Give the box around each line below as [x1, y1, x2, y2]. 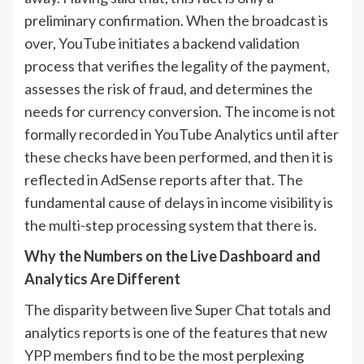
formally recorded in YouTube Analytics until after [24, 125, 339, 144]
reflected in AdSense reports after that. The [24, 171, 303, 189]
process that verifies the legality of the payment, [24, 57, 330, 76]
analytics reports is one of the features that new [24, 323, 327, 342]
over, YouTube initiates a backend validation [24, 34, 300, 53]
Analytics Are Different [24, 270, 180, 288]
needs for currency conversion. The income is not [24, 102, 336, 121]
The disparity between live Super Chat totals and [24, 301, 331, 319]
